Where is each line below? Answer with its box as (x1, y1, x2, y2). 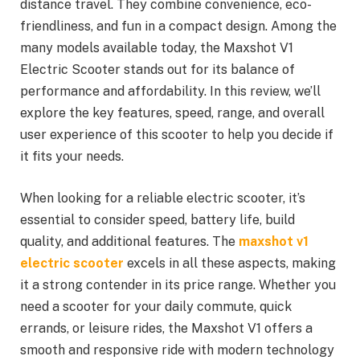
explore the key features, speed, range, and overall (20, 105, 325, 121)
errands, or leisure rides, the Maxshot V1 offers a (20, 321, 313, 337)
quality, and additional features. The (20, 234, 239, 250)
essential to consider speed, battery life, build (20, 212, 295, 228)
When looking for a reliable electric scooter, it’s (20, 190, 305, 207)
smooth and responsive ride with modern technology (20, 342, 334, 358)
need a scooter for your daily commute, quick (20, 299, 292, 315)
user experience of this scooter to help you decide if (20, 127, 333, 143)
